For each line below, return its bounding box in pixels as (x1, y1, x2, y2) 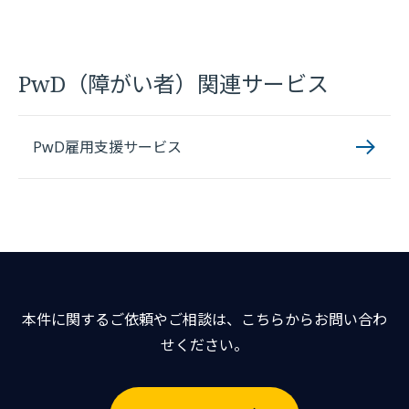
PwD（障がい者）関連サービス (18, 68, 329, 99)
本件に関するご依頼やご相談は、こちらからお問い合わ (22, 309, 387, 330)
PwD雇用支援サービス (33, 137, 182, 157)
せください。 (161, 335, 248, 355)
